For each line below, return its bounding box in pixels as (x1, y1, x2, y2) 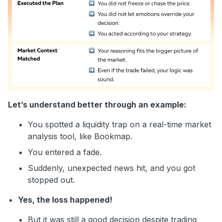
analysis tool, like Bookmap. (28, 131, 135, 142)
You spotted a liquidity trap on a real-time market (28, 119, 211, 130)
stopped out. (28, 175, 77, 185)
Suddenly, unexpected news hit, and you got (28, 163, 195, 173)
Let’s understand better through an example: (8, 100, 188, 110)
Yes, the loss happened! (18, 195, 112, 205)
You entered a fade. (28, 147, 104, 158)
